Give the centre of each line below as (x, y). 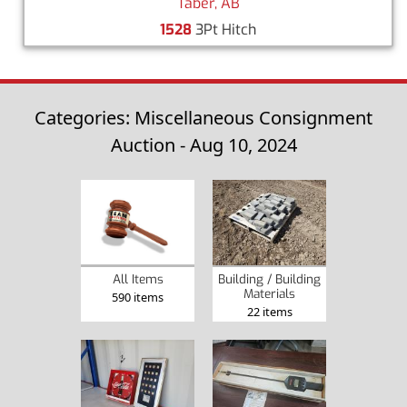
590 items (138, 297)
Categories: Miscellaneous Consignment (203, 117)
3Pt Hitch (224, 29)
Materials (269, 293)
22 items (269, 311)
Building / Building (269, 278)
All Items (138, 278)
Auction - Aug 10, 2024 (203, 144)
